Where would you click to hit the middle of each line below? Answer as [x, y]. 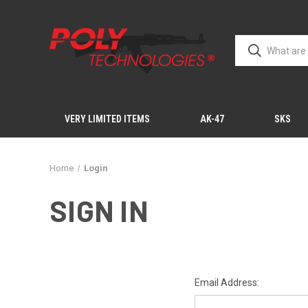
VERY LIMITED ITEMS [107, 119]
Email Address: [227, 283]
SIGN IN [99, 210]
